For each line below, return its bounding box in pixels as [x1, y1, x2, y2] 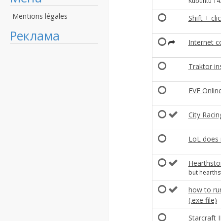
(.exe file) [188, 195, 217, 205]
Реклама [10, 27, 60, 44]
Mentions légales [12, 11, 68, 21]
